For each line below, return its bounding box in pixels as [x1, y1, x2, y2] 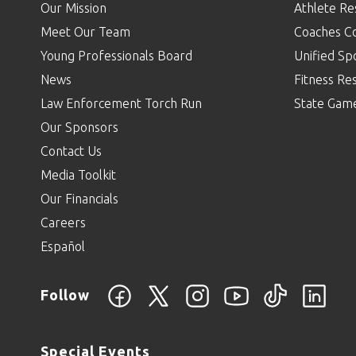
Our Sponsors [41, 119, 118, 134]
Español [41, 238, 85, 253]
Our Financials [41, 191, 118, 206]
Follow [41, 286, 90, 303]
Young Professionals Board [41, 48, 192, 63]
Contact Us [41, 143, 102, 158]
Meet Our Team [41, 24, 130, 39]
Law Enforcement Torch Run [41, 95, 202, 110]
